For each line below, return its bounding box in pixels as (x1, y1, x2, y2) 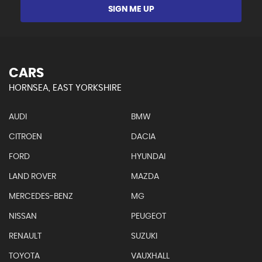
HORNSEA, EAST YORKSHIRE (9, 84, 122, 92)
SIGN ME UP (108, 5, 154, 13)
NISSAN (9, 212, 37, 220)
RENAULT (9, 232, 42, 240)
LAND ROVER (9, 173, 56, 181)
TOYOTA (9, 252, 40, 260)
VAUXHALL (130, 252, 170, 260)
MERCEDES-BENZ (9, 192, 73, 201)
